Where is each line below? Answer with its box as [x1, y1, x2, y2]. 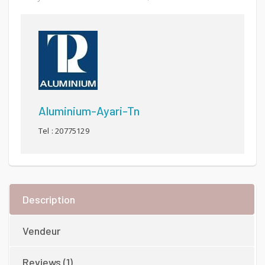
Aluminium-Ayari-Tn [38, 104, 140, 118]
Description [22, 193, 75, 206]
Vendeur [22, 224, 60, 238]
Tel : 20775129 [38, 125, 89, 137]
